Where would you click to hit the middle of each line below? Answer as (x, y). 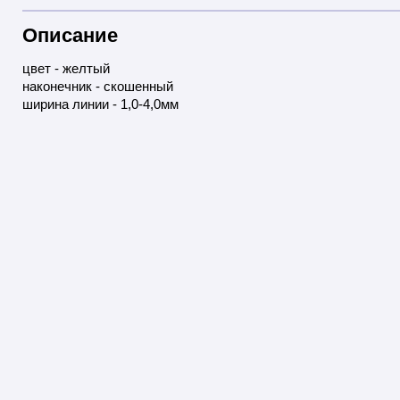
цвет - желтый (66, 69)
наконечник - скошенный (98, 87)
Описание (70, 36)
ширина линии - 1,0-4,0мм (100, 104)
